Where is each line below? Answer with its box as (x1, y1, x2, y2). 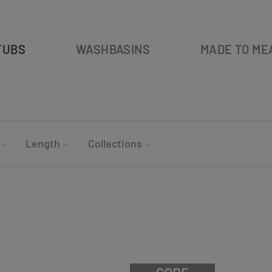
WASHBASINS (76, 42, 151, 56)
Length (25, 137, 60, 150)
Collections (88, 137, 142, 150)
